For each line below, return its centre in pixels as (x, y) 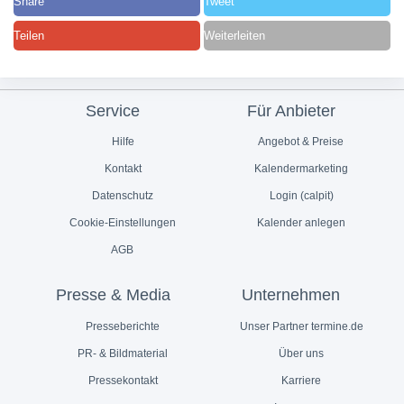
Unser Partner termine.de (300, 326)
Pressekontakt (121, 380)
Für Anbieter (291, 110)
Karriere (300, 380)
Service (113, 110)
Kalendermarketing (300, 169)
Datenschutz (122, 196)
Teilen (29, 35)
